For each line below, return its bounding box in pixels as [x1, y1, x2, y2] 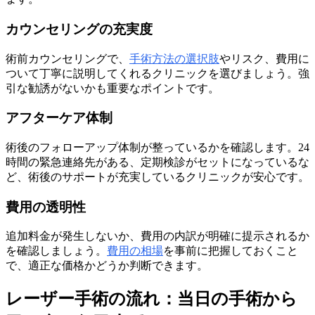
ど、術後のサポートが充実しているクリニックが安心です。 [6, 170, 309, 183]
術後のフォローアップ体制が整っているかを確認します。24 [6, 141, 309, 153]
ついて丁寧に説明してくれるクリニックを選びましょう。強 [6, 67, 309, 79]
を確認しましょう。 [6, 245, 107, 257]
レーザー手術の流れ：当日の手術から [6, 290, 297, 309]
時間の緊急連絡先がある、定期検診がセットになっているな [6, 155, 309, 168]
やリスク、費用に [219, 52, 309, 65]
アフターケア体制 [6, 110, 112, 126]
